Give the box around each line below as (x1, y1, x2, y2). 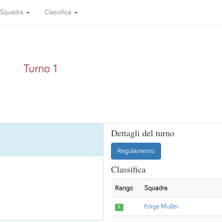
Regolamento (117, 148, 155, 155)
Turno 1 (23, 62, 57, 75)
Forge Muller (144, 203, 178, 210)
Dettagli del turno (111, 127, 174, 139)
